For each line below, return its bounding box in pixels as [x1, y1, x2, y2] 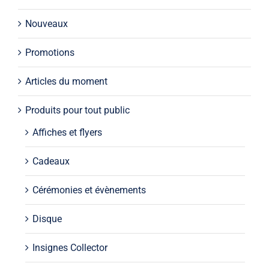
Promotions [25, 47, 74, 59]
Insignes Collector [32, 242, 107, 254]
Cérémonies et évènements [32, 184, 146, 196]
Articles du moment [25, 76, 107, 88]
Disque [32, 213, 62, 225]
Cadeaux [32, 156, 70, 168]
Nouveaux [25, 18, 68, 30]
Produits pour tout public [25, 104, 130, 116]
